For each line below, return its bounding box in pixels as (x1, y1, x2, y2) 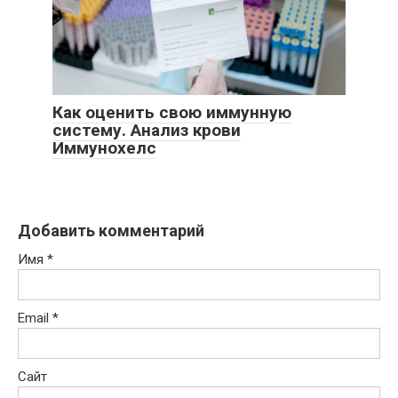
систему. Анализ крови (52, 119, 241, 140)
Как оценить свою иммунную (52, 101, 291, 123)
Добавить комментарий (18, 220, 204, 240)
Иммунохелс (52, 137, 156, 158)
